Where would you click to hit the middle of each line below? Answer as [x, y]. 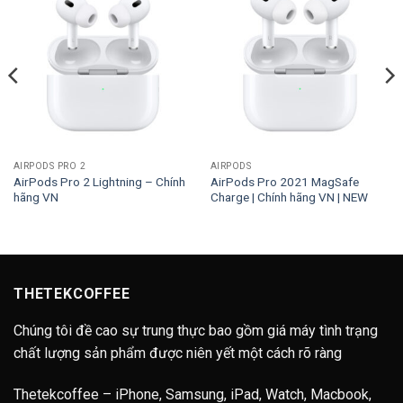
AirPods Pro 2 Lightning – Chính [99, 181]
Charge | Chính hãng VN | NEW [289, 197]
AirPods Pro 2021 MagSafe [284, 181]
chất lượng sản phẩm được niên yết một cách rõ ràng [178, 353]
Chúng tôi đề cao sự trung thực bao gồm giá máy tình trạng [196, 330]
